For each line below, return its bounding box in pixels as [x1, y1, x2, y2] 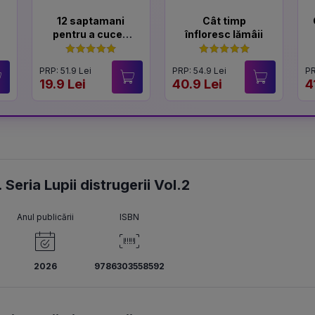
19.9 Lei [39, 76, 86, 91]
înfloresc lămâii [185, 28, 264, 40]
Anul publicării [16, 212, 74, 222]
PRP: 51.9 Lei [39, 65, 91, 76]
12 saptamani [57, 15, 125, 27]
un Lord [72, 41, 110, 53]
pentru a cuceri [52, 28, 129, 40]
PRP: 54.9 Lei [172, 65, 226, 76]
